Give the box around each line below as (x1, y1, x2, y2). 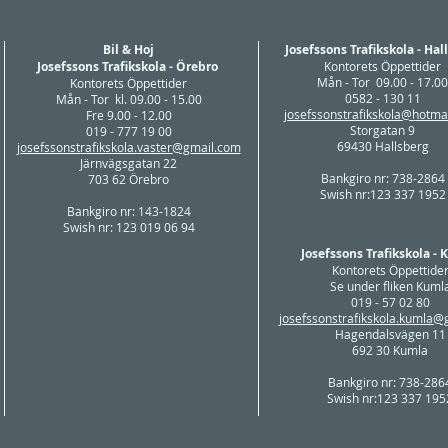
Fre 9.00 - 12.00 (85, 107, 172, 123)
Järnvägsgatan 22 (80, 155, 177, 171)
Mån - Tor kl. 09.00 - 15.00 (55, 91, 202, 107)
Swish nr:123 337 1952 (319, 186, 446, 202)
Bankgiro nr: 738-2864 (320, 170, 445, 186)
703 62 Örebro (88, 171, 169, 187)
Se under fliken (329, 278, 416, 294)
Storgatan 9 (350, 122, 415, 138)
